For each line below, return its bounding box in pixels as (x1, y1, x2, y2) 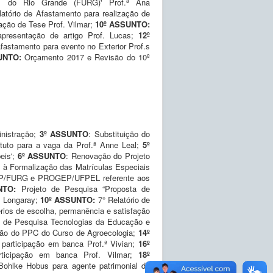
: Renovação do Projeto (66, 149, 151, 161)
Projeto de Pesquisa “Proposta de (21, 182, 151, 194)
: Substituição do (88, 127, 150, 140)
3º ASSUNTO (39, 127, 88, 140)
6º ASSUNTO (17, 149, 66, 161)
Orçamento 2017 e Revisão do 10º (24, 51, 151, 63)
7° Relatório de (97, 193, 151, 205)
